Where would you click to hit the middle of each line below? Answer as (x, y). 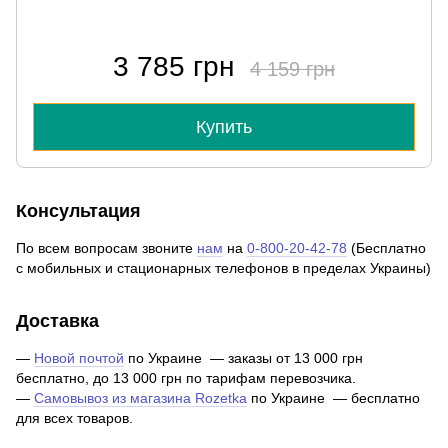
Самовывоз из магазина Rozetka (140, 398)
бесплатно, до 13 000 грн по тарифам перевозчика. (186, 378)
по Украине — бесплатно (333, 398)
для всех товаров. (74, 418)
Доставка (57, 321)
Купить (224, 127)
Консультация (78, 211)
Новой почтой (79, 358)
